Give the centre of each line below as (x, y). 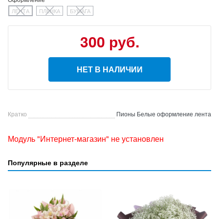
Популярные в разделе (48, 162)
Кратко (17, 114)
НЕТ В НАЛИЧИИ (109, 69)
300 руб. (109, 41)
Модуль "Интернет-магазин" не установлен (86, 139)
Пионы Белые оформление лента (164, 114)
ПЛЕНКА (50, 11)
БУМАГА (80, 11)
